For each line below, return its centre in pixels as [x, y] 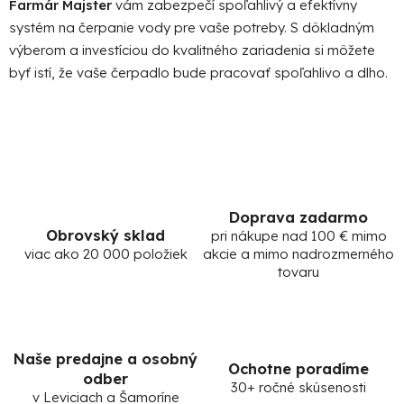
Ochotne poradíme [298, 368]
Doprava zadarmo [298, 216]
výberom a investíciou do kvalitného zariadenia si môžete [192, 50]
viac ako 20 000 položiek [106, 253]
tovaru [298, 271]
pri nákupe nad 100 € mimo [298, 235]
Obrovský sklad [106, 234]
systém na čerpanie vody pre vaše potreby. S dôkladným [192, 27]
